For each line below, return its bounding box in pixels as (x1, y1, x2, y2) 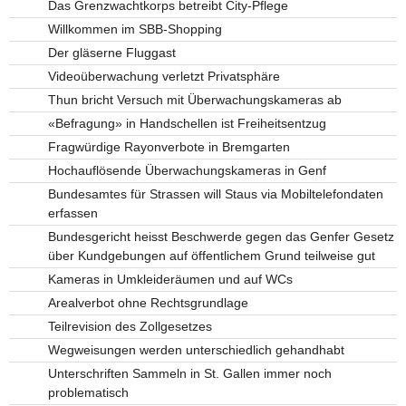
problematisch (47, 385, 129, 401)
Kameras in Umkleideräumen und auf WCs (47, 272, 293, 287)
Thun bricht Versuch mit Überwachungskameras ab (47, 92, 342, 108)
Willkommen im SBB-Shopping (47, 22, 222, 37)
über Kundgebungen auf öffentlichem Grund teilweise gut (47, 248, 375, 264)
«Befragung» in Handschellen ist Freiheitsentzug (47, 116, 326, 131)
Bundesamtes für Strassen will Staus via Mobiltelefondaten (47, 187, 383, 202)
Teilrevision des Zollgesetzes (47, 319, 212, 334)
